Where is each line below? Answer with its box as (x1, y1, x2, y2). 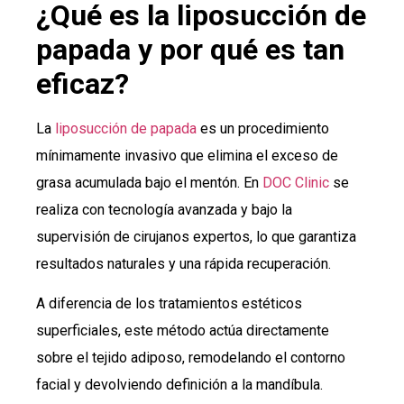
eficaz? (36, 67, 129, 102)
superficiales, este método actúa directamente (36, 322, 329, 340)
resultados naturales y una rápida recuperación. (36, 255, 331, 273)
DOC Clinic (259, 174, 329, 192)
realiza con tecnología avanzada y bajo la (36, 201, 292, 219)
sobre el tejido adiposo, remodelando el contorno (36, 349, 345, 367)
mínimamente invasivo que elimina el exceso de (36, 147, 338, 165)
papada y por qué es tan (36, 32, 344, 68)
